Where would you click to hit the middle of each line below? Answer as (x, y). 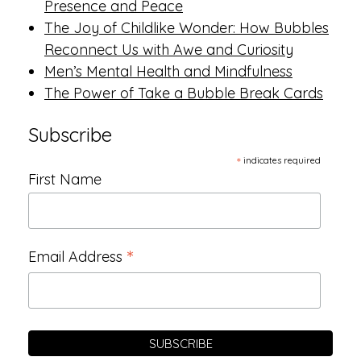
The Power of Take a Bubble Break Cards (184, 93)
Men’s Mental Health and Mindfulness (168, 71)
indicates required (280, 160)
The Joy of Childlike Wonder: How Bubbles (187, 28)
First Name (65, 179)
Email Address (77, 257)
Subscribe (70, 135)
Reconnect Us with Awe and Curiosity (169, 50)
